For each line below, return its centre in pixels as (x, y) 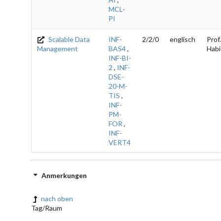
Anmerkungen (64, 175)
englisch (183, 39)
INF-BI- (120, 58)
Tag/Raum (47, 208)
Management (57, 48)
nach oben (57, 198)
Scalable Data (69, 39)
